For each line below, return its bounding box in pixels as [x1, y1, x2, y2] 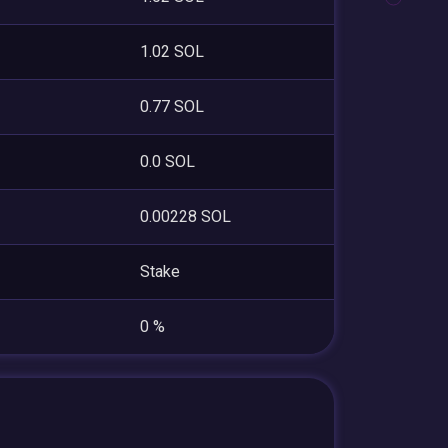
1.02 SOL [140, 41, 204, 61]
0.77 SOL [140, 96, 204, 116]
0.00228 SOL [140, 206, 231, 226]
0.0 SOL [140, 151, 195, 171]
